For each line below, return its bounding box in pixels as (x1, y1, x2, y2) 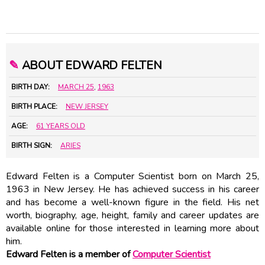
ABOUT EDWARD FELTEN (18, 57, 162, 73)
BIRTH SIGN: (11, 140, 52, 150)
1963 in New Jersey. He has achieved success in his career (6, 182, 259, 196)
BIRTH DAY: (11, 82, 50, 92)
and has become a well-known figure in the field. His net (6, 195, 259, 209)
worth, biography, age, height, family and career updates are (6, 208, 259, 222)
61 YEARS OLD (36, 121, 85, 131)
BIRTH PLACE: (11, 101, 57, 111)
